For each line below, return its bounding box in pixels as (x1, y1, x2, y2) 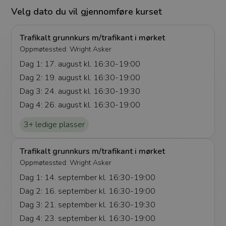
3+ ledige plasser (24, 119, 85, 130)
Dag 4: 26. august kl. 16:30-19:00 (20, 99, 141, 110)
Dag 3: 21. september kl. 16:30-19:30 (20, 199, 156, 210)
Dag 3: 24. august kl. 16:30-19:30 (20, 85, 141, 97)
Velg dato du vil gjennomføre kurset (11, 6, 162, 18)
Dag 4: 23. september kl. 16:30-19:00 (20, 212, 156, 224)
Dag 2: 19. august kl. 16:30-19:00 (20, 72, 141, 83)
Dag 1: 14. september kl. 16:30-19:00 (20, 172, 156, 183)
